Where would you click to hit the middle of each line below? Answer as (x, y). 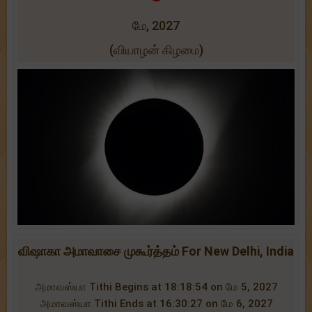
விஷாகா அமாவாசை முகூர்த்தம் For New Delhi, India (156, 251)
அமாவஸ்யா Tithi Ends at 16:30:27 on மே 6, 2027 (156, 303)
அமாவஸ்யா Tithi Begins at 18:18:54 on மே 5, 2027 (156, 287)
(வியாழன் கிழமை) (156, 50)
